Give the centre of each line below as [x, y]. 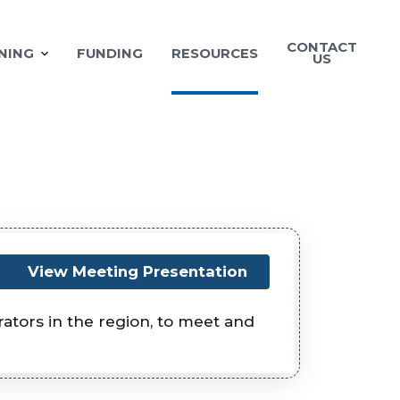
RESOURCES [215, 53]
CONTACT [322, 48]
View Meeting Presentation [137, 272]
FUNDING [110, 53]
